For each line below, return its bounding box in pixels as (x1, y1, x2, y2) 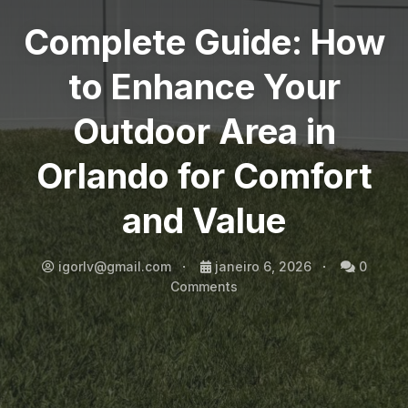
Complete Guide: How (23, 21, 385, 63)
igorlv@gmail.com (57, 259, 171, 274)
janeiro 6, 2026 (214, 259, 311, 274)
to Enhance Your (67, 66, 341, 107)
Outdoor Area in (72, 110, 336, 152)
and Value (122, 199, 286, 241)
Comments (170, 279, 238, 294)
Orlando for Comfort (36, 155, 372, 197)
